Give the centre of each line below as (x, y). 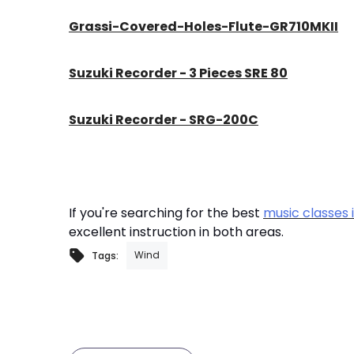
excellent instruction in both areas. (176, 232)
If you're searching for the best (166, 213)
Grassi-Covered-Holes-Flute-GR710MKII (203, 26)
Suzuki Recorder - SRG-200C (164, 119)
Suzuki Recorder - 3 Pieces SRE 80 (178, 73)
